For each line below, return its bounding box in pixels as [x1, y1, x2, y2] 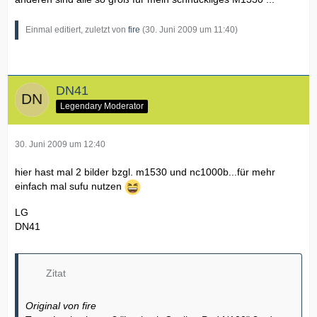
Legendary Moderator [60, 101, 144, 112]
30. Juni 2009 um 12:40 [15, 139, 105, 149]
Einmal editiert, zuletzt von [25, 24, 128, 35]
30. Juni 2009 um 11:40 [145, 24, 235, 35]
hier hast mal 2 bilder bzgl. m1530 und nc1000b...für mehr [15, 166, 275, 178]
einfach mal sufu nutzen [15, 180, 125, 192]
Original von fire [25, 299, 96, 311]
